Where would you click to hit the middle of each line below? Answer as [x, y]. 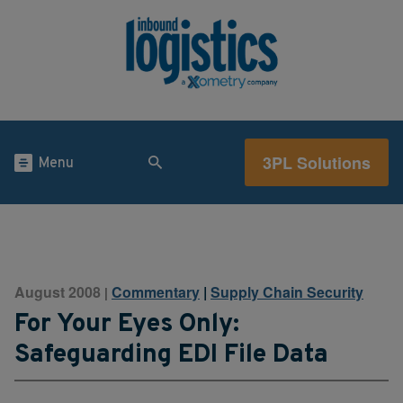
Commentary [156, 292]
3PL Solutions [317, 162]
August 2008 [58, 292]
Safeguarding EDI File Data [171, 355]
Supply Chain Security [287, 292]
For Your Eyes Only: [127, 324]
